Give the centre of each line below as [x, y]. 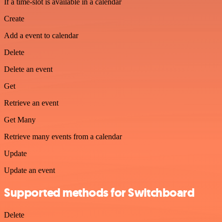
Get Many [20, 119]
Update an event [29, 170]
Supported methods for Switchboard [99, 193]
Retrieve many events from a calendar [63, 136]
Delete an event [28, 69]
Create [14, 18]
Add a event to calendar [41, 35]
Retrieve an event [31, 103]
